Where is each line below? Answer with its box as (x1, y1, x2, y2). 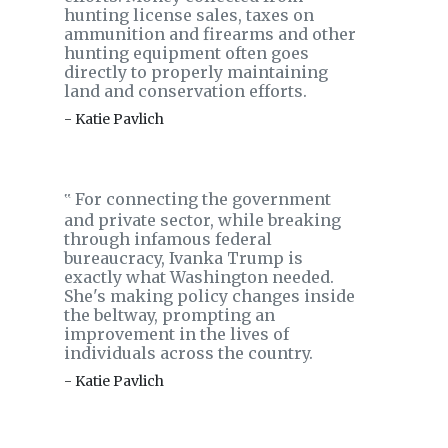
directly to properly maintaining (64, 62, 328, 82)
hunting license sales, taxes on (64, 5, 314, 25)
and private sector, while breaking (64, 210, 341, 230)
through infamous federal (64, 229, 272, 249)
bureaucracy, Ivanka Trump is (64, 248, 303, 268)
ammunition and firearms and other (64, 24, 356, 44)
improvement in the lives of (64, 324, 289, 344)
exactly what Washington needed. (64, 267, 334, 287)
